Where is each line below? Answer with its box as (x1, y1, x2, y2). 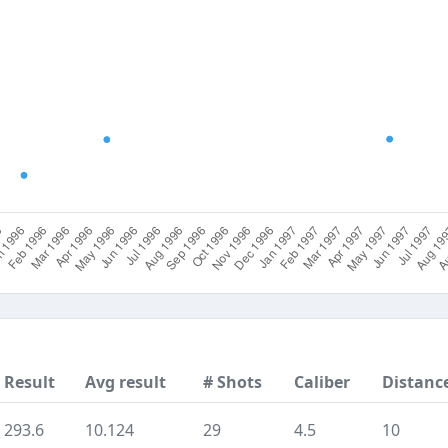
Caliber (294, 371, 350, 393)
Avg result (85, 371, 166, 393)
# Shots (203, 371, 262, 393)
